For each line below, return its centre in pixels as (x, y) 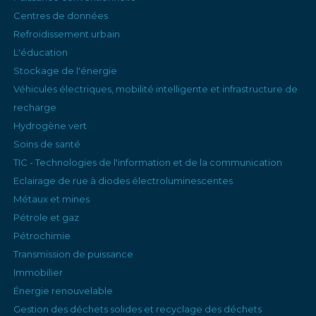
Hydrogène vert (50, 126)
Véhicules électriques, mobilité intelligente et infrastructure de (156, 89)
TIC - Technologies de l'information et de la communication (148, 163)
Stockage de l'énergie (66, 71)
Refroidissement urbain (67, 34)
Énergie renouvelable (63, 291)
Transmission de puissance (74, 254)
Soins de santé (47, 144)
